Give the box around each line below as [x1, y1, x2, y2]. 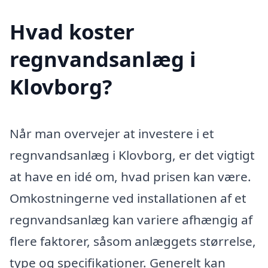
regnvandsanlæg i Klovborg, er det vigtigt [10, 147, 255, 164]
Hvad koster [10, 17, 135, 46]
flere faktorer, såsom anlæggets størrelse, [10, 233, 256, 250]
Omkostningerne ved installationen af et [10, 190, 246, 207]
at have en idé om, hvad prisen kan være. [10, 168, 251, 185]
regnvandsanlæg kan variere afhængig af [10, 211, 252, 229]
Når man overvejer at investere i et [10, 125, 214, 142]
